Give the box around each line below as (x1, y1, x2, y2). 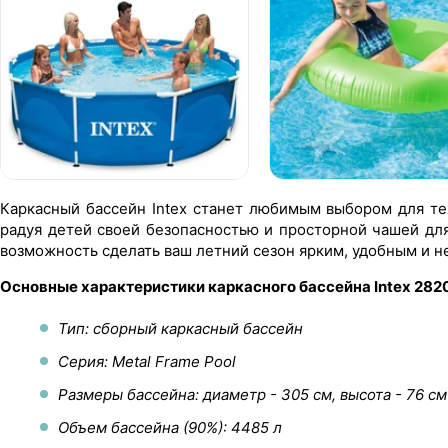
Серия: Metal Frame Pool (58, 351, 236, 371)
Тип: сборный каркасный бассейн (58, 318, 303, 338)
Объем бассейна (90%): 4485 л (58, 417, 282, 437)
